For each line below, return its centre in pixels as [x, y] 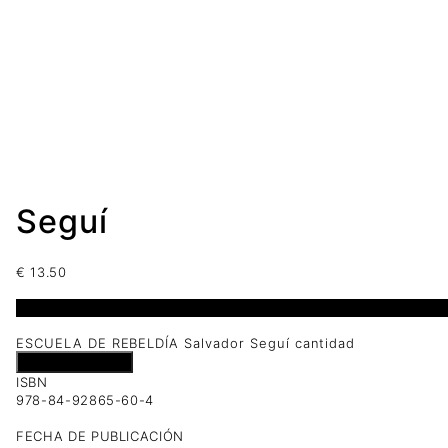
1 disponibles [61, 307]
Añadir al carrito [74, 361]
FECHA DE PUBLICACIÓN [100, 436]
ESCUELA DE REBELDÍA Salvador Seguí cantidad [186, 342]
